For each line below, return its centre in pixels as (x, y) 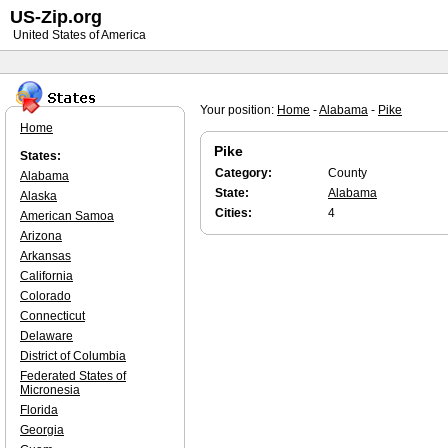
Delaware (46, 336)
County (347, 173)
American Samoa (67, 216)
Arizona (41, 236)
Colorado (45, 296)
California (46, 276)
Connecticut (52, 316)
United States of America (78, 35)
